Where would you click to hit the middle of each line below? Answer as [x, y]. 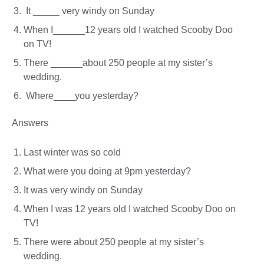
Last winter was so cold [73, 153]
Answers [31, 123]
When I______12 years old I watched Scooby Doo [128, 30]
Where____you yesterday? [82, 96]
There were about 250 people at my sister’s [114, 242]
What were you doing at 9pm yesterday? [108, 171]
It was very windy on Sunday [84, 190]
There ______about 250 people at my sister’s [118, 63]
